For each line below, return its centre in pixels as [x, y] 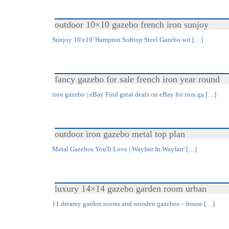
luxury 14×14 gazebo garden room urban [131, 189]
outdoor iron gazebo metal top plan [120, 134]
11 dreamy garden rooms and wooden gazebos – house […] [133, 204]
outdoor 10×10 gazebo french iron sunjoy [132, 25]
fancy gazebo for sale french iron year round [137, 79]
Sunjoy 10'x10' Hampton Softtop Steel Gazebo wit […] [128, 40]
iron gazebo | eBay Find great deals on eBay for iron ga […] [134, 94]
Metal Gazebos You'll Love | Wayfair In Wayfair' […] [124, 149]
